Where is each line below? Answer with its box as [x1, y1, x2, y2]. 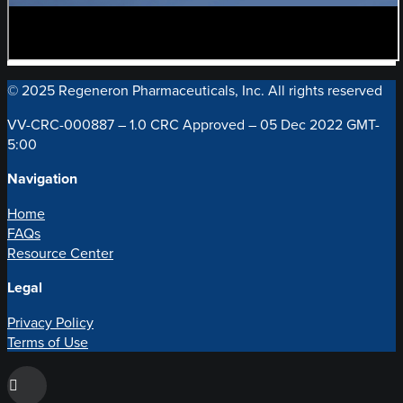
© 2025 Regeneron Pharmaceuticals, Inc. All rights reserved [7, 80, 382, 100]
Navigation [7, 168, 77, 189]
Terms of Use [7, 332, 88, 352]
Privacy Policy [7, 312, 94, 332]
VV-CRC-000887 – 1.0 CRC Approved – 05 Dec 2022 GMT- [7, 114, 380, 134]
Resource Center [7, 243, 113, 263]
